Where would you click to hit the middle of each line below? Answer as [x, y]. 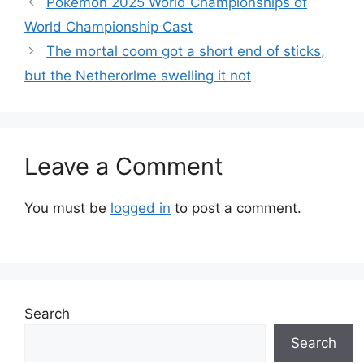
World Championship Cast [108, 26]
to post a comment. [236, 208]
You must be [67, 208]
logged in [141, 208]
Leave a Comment [124, 166]
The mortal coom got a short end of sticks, [186, 51]
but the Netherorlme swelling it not [138, 75]
